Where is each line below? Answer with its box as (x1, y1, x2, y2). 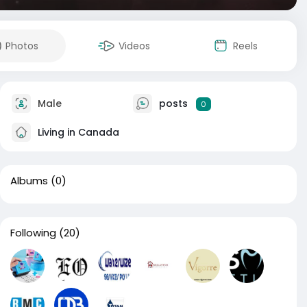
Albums (10, 173, 48, 188)
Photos (5, 39, 38, 53)
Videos (119, 39, 150, 53)
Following (10, 225, 56, 240)
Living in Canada (35, 125, 119, 139)
